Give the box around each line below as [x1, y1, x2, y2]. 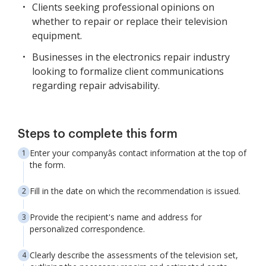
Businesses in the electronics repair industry [32, 50, 230, 64]
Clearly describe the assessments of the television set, [30, 249, 238, 261]
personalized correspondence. [30, 223, 145, 235]
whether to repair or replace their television [32, 15, 227, 28]
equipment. [32, 29, 82, 43]
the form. [30, 159, 65, 171]
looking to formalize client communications [32, 65, 224, 78]
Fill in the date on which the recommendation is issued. [30, 185, 240, 197]
